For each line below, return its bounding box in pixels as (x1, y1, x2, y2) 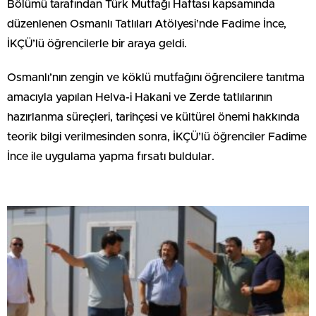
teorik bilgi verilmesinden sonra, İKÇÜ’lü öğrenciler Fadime (7, 131, 307, 142)
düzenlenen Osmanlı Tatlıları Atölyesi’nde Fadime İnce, (7, 18, 286, 30)
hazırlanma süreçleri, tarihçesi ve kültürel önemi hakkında (7, 111, 300, 123)
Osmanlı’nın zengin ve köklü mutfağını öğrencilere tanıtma (7, 72, 305, 83)
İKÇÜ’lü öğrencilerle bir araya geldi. (7, 38, 187, 49)
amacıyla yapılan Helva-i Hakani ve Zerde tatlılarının (7, 92, 272, 103)
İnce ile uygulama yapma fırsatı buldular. (7, 151, 214, 162)
